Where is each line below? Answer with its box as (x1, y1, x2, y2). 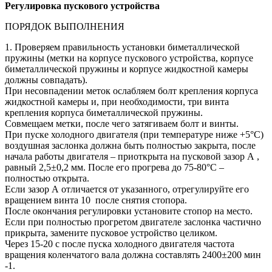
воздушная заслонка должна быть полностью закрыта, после (5, 140, 256, 151)
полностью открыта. (5, 172, 89, 183)
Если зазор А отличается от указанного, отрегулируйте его (5, 183, 249, 194)
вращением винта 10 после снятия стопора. (5, 194, 187, 205)
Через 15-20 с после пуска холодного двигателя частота (5, 238, 234, 249)
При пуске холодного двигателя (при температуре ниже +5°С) (5, 129, 263, 140)
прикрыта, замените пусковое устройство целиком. (5, 227, 217, 238)
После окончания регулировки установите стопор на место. (5, 205, 253, 216)
